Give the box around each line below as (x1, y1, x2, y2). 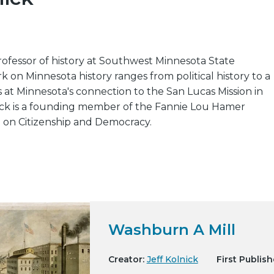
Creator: (108, 254, 144, 265)
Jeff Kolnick (146, 254, 198, 265)
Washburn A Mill (108, 221, 235, 239)
